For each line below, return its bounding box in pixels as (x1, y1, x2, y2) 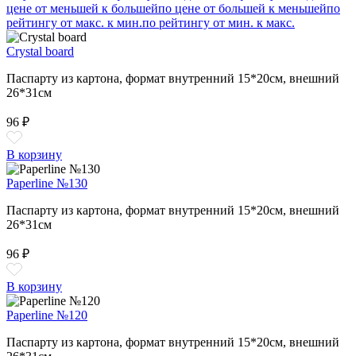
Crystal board (6, 44, 74, 58)
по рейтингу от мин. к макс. (142, 15, 295, 29)
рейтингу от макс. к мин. (6, 15, 142, 29)
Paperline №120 (6, 308, 87, 322)
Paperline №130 (6, 176, 87, 190)
